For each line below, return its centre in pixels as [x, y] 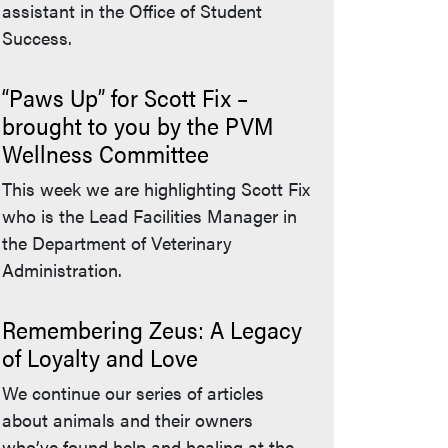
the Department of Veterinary [117, 242]
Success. [37, 37]
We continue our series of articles [133, 392]
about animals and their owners [127, 419]
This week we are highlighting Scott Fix [156, 188]
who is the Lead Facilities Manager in [149, 215]
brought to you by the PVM [137, 125]
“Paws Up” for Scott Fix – [125, 97]
